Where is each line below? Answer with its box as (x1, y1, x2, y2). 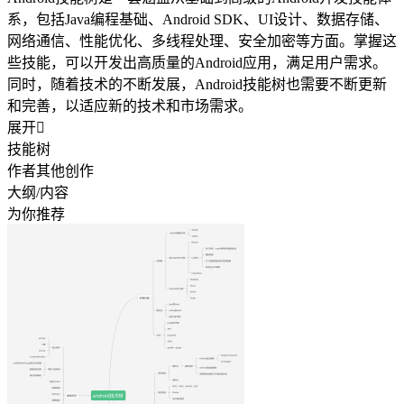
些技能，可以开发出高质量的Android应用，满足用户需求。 (7, 54, 387, 70)
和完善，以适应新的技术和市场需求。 (7, 97, 252, 114)
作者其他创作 (7, 162, 94, 179)
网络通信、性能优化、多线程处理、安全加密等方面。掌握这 (7, 32, 397, 49)
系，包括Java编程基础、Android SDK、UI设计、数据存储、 (7, 11, 389, 27)
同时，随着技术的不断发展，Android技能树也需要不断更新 (7, 76, 387, 92)
